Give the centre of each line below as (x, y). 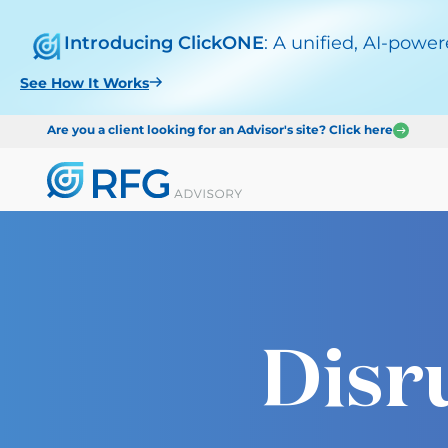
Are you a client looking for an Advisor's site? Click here (220, 130)
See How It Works (84, 83)
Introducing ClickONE (164, 43)
